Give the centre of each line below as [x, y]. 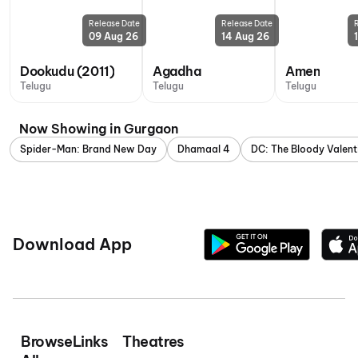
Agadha [177, 71]
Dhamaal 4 [204, 149]
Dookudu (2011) [68, 71]
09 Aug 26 [113, 36]
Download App [72, 244]
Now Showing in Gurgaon [99, 129]
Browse [47, 342]
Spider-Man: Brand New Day [88, 149]
